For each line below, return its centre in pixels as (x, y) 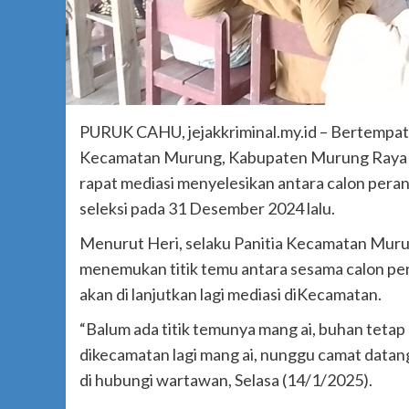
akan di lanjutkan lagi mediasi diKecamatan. (231, 294)
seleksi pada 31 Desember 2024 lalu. (207, 209)
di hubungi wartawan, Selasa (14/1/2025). (226, 380)
